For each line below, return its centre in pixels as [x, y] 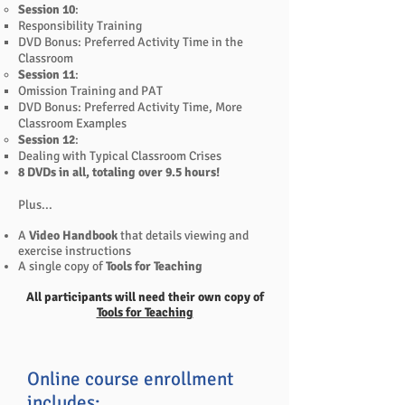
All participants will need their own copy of [145, 297]
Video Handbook [73, 235]
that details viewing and [183, 235]
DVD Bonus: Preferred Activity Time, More [130, 107]
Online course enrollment [130, 379]
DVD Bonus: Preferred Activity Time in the [131, 42]
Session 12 [47, 140]
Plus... [35, 205]
